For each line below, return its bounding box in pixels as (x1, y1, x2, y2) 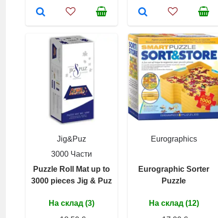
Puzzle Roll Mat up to (33, 164, 110, 173)
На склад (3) (49, 199, 94, 207)
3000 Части (51, 149, 92, 158)
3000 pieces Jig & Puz (31, 176, 112, 185)
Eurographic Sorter (138, 164, 209, 173)
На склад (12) (148, 199, 199, 207)
